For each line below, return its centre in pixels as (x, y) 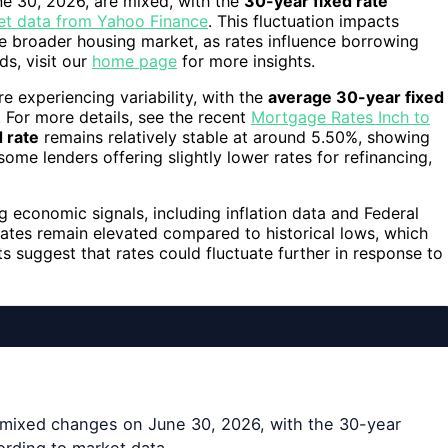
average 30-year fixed (356, 96)
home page (134, 60)
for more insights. (246, 60)
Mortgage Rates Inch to (340, 116)
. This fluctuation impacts (303, 20)
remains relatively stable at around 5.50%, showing (234, 136)
